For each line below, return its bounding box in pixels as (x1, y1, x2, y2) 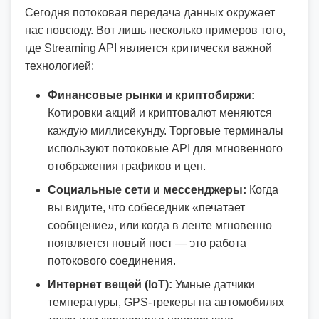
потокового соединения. (48, 255, 176, 267)
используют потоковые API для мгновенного (48, 142, 283, 155)
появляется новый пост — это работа (48, 237, 246, 249)
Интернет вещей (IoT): (48, 278, 172, 291)
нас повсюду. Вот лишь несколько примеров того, (25, 24, 286, 36)
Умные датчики (172, 278, 255, 291)
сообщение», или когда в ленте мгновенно (48, 219, 272, 231)
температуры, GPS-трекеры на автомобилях (48, 296, 284, 308)
